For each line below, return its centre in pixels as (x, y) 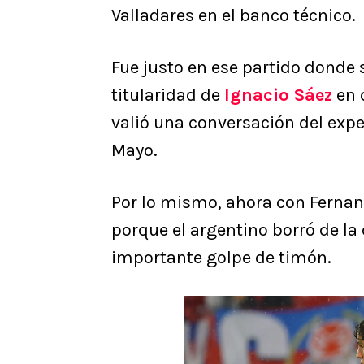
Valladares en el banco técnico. (234, 16)
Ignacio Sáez (278, 95)
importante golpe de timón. (221, 258)
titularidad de (168, 95)
